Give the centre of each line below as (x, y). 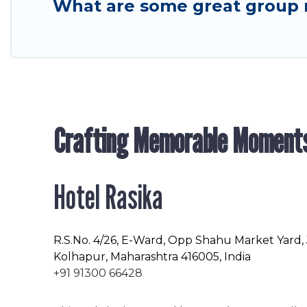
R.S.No (71, 241)
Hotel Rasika (108, 197)
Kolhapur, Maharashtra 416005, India (152, 257)
